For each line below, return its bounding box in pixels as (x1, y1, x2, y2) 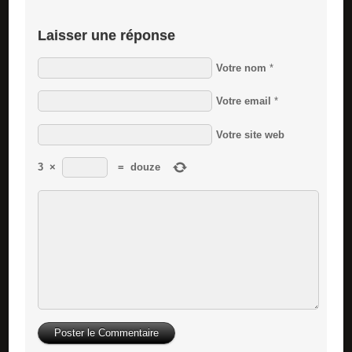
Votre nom (215, 61, 266, 74)
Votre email (215, 95, 271, 108)
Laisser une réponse (37, 27, 175, 43)
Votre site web (215, 128, 284, 141)
